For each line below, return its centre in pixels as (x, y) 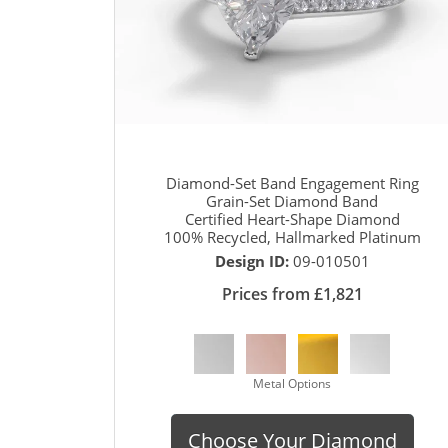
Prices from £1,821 (292, 293)
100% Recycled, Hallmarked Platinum (292, 236)
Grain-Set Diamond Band (292, 200)
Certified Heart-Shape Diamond (292, 218)
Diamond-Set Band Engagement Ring (292, 182)
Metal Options (292, 383)
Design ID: (253, 260)
